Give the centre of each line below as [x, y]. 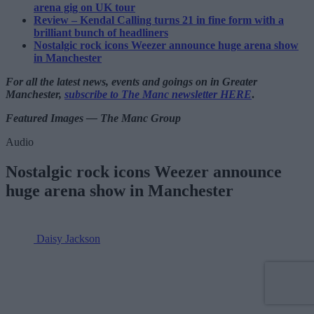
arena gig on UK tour [84, 8]
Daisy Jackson [68, 239]
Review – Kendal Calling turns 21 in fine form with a [159, 20]
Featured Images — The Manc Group [93, 118]
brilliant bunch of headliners [101, 33]
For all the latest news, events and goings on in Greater [131, 82]
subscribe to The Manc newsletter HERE [158, 95]
